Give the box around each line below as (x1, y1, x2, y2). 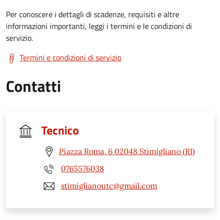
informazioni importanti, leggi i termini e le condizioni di (6, 20, 192, 32)
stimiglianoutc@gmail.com (61, 181, 157, 191)
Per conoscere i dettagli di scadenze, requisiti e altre (6, 8, 179, 20)
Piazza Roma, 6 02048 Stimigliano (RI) (59, 146, 195, 157)
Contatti (6, 74, 61, 98)
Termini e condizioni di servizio (20, 51, 121, 63)
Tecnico (41, 121, 79, 139)
